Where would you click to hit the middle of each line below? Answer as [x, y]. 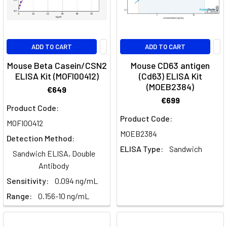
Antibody [54, 166]
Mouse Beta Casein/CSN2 [57, 66]
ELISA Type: [142, 149]
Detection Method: [41, 138]
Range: [19, 196]
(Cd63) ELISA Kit [170, 76]
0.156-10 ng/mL [64, 196]
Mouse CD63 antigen [170, 66]
